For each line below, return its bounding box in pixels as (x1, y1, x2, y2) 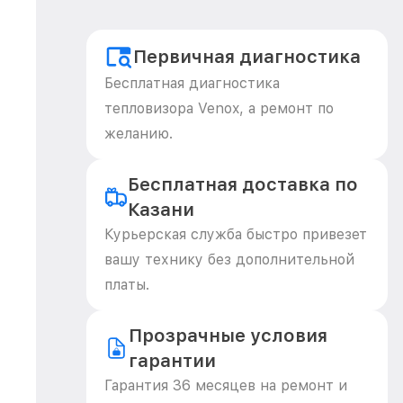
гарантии (128, 350, 216, 372)
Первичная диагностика (133, 46, 361, 67)
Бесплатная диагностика (104, 75, 280, 92)
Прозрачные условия (128, 325, 327, 346)
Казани (127, 199, 194, 220)
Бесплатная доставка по (127, 174, 358, 195)
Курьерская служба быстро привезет (104, 226, 367, 243)
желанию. (104, 125, 173, 142)
